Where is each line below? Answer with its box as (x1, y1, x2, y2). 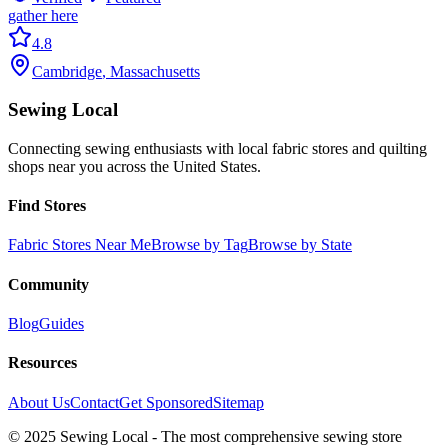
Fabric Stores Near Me (8, 236, 151, 254)
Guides (39, 315, 84, 332)
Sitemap (213, 393, 264, 411)
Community (8, 275, 89, 293)
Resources (8, 354, 77, 372)
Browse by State (248, 236, 352, 254)
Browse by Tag (151, 236, 248, 254)
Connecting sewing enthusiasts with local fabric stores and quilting (8, 139, 427, 157)
